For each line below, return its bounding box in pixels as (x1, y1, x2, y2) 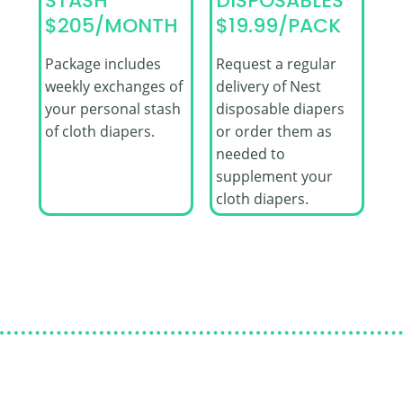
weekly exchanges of (44, 76, 183, 96)
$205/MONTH (44, 12, 178, 40)
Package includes (44, 53, 161, 74)
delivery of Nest (215, 76, 321, 96)
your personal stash (44, 98, 181, 119)
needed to (215, 143, 285, 164)
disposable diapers (215, 98, 345, 119)
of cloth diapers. (44, 121, 155, 141)
